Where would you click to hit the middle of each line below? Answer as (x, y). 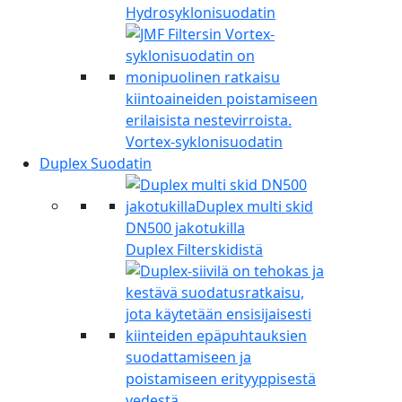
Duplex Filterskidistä (194, 250)
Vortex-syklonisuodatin (204, 142)
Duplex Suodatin (96, 164)
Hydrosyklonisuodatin (201, 13)
